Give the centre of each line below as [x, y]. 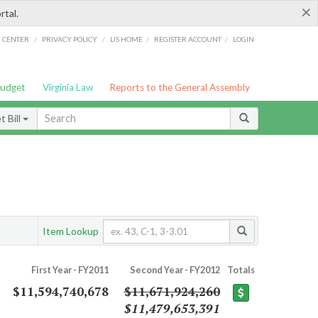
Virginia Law [67, 87]
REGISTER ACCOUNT [188, 39]
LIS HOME [127, 39]
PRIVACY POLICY [69, 39]
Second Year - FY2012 [175, 270]
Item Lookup [71, 231]
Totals [241, 270]
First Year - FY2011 [70, 270]
